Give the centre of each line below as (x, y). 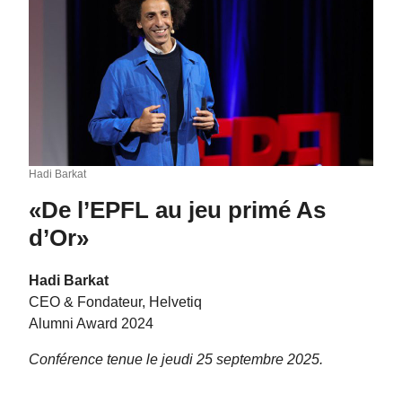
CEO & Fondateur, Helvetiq (115, 302)
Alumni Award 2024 (91, 323)
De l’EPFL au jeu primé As (184, 210)
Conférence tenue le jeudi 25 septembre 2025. (176, 359)
